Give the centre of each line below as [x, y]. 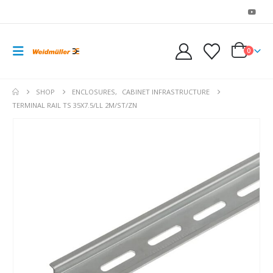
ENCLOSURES [94, 92]
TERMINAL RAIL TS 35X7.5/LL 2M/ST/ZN [75, 105]
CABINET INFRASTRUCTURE [166, 92]
